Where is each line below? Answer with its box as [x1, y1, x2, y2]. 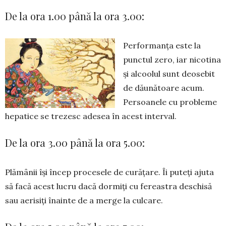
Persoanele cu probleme [123, 97, 217, 107]
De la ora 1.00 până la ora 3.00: [5, 9, 144, 23]
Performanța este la [123, 40, 201, 50]
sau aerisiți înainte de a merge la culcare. [5, 195, 163, 205]
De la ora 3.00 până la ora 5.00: [5, 136, 145, 149]
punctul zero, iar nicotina [123, 54, 221, 65]
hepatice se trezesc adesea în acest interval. [5, 111, 177, 121]
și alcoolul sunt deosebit [123, 69, 215, 79]
